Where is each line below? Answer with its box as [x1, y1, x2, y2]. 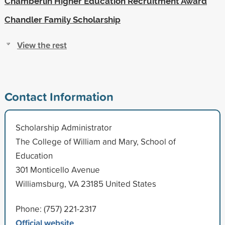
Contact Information [4, 87, 114, 105]
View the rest [17, 38, 67, 51]
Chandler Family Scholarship [4, 14, 121, 25]
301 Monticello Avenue [15, 163, 100, 175]
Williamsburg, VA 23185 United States [15, 177, 156, 189]
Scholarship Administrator [15, 121, 112, 133]
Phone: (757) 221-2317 [15, 202, 96, 214]
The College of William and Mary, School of [15, 135, 176, 147]
